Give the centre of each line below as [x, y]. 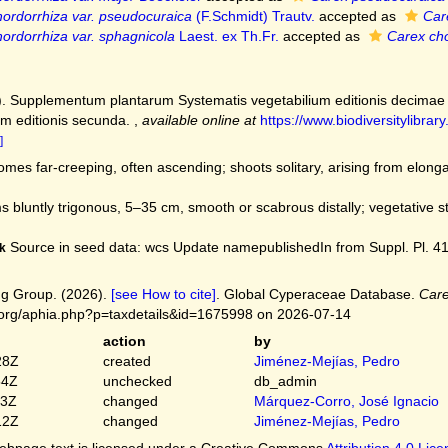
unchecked [137, 381]
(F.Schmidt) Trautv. [253, 16]
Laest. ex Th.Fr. [226, 36]
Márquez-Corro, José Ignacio [347, 401]
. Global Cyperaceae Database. [317, 294]
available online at [198, 120]
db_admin [286, 381]
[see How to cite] [163, 294]
